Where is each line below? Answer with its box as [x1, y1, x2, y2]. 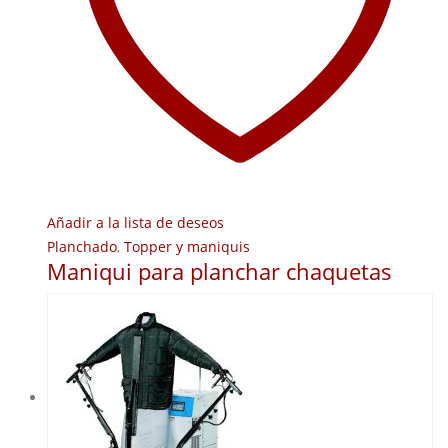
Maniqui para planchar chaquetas [47, 257, 392, 286]
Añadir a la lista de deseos [47, 213, 224, 232]
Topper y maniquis [124, 237, 250, 256]
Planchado [47, 237, 117, 256]
